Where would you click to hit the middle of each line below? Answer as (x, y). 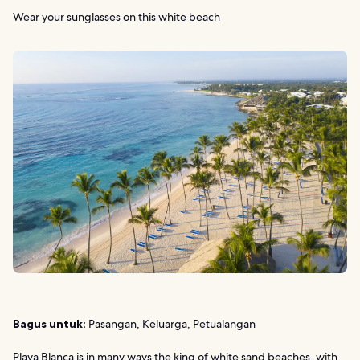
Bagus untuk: (49, 323)
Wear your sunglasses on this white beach (117, 16)
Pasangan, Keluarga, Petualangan (171, 323)
